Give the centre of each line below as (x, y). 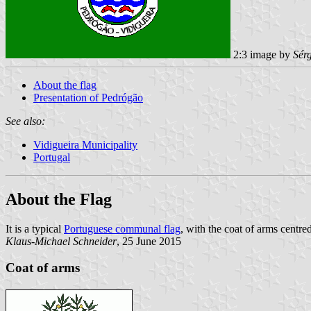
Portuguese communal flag (122, 228)
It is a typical (35, 228)
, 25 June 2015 (149, 241)
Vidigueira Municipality (85, 144)
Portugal (52, 157)
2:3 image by (262, 54)
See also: (25, 121)
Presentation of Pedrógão (88, 97)
